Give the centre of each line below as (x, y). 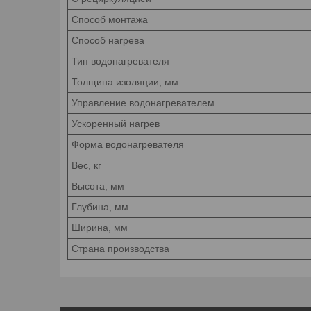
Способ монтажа (110, 19)
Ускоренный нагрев (116, 123)
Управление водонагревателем (143, 102)
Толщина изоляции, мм (125, 82)
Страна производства (120, 248)
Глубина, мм (100, 207)
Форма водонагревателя (128, 144)
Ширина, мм (100, 227)
